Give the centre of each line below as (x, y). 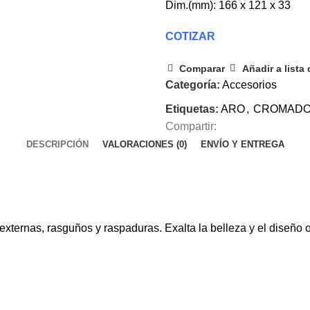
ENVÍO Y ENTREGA (242, 145)
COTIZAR (190, 37)
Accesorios (249, 85)
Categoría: (193, 85)
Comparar (202, 69)
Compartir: (191, 127)
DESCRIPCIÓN (57, 145)
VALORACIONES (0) (144, 145)
